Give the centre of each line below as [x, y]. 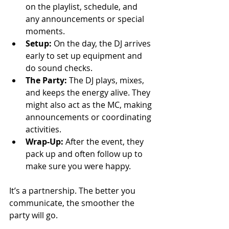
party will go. [33, 215]
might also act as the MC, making [90, 105]
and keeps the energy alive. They [89, 92]
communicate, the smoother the [73, 203]
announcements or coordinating [89, 117]
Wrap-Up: [44, 141]
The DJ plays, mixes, [107, 80]
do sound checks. [59, 68]
